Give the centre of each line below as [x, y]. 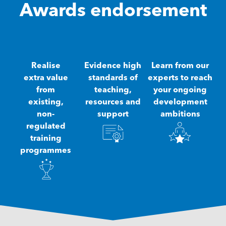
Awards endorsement [113, 11]
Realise [46, 66]
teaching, [113, 90]
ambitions [180, 114]
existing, [46, 102]
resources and [113, 102]
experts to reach [180, 78]
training [46, 138]
